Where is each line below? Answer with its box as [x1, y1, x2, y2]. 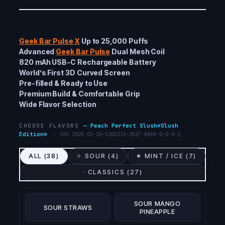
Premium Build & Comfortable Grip [19, 89, 140, 98]
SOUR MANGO [134, 199, 181, 207]
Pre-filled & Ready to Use [19, 78, 108, 87]
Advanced [19, 47, 56, 56]
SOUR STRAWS [43, 203, 92, 211]
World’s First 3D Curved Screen [19, 68, 130, 77]
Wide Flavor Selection [19, 99, 96, 108]
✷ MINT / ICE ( [136, 152, 189, 160]
